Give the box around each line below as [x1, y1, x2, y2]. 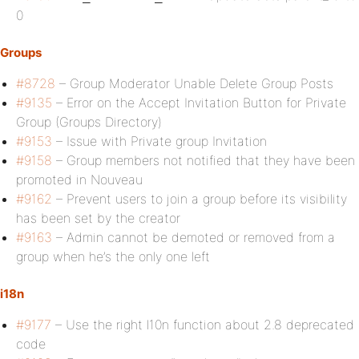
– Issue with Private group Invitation [52, 133, 267, 149]
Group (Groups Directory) [16, 114, 162, 130]
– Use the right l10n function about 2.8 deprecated [51, 317, 354, 333]
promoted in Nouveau [16, 171, 143, 188]
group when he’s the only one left [16, 248, 210, 264]
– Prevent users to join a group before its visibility [52, 191, 347, 207]
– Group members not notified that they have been [52, 152, 355, 168]
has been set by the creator [16, 210, 180, 226]
